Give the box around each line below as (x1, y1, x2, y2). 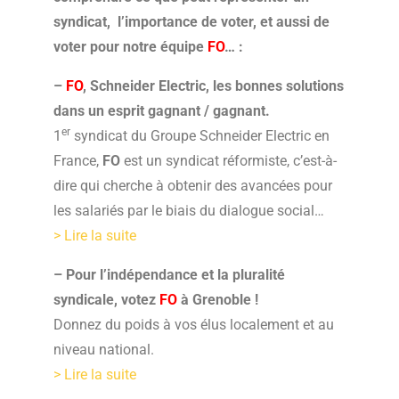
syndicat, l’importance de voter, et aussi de (53, 12, 330, 30)
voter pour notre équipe (53, 37, 208, 55)
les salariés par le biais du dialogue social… (53, 201, 324, 219)
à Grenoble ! (177, 290, 258, 308)
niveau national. (53, 340, 154, 358)
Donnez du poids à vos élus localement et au (53, 315, 334, 333)
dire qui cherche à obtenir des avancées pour (53, 176, 332, 194)
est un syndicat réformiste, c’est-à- (124, 151, 337, 169)
